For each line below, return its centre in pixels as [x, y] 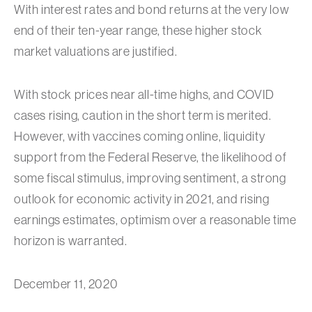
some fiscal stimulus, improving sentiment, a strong [150, 179]
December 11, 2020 [66, 284]
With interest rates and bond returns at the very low [152, 10]
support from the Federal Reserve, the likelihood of [150, 158]
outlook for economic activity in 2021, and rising [142, 200]
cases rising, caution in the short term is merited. [143, 116]
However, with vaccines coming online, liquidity [140, 137]
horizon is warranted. [71, 241]
